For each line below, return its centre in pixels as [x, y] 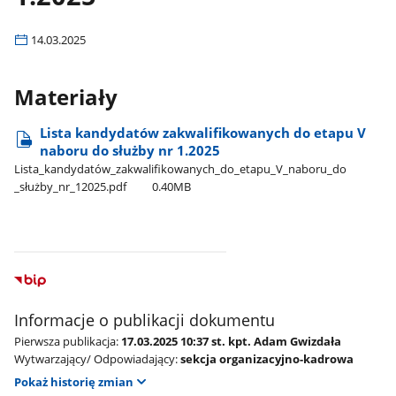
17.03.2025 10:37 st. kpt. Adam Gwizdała [232, 341]
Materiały [66, 98]
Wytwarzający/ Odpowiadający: [96, 358]
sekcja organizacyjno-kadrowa [267, 358]
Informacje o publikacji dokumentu [145, 320]
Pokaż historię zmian [74, 382]
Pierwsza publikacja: [67, 341]
